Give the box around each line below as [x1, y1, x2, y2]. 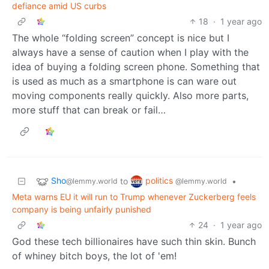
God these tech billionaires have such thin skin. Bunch [12, 235, 256, 247]
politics [145, 175, 175, 186]
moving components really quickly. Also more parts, [12, 89, 249, 101]
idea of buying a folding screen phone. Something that [12, 60, 260, 73]
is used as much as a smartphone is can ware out [12, 74, 237, 87]
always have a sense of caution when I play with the [12, 46, 249, 58]
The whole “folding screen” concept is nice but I [12, 31, 229, 44]
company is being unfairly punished [12, 204, 151, 214]
